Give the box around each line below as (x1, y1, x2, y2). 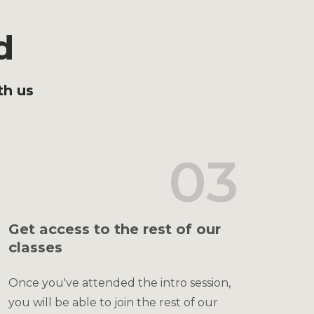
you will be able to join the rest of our (8, 296, 218, 309)
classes (8, 239, 62, 256)
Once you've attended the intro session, (8, 276, 231, 289)
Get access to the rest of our (8, 221, 221, 238)
